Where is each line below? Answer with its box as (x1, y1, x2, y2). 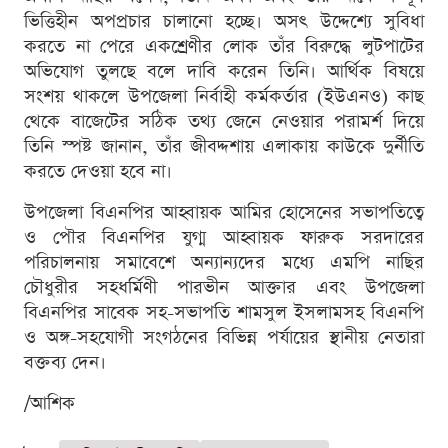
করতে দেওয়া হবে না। (24, 159, 172, 185)
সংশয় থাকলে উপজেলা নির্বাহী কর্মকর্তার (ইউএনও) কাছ (24, 84, 424, 110)
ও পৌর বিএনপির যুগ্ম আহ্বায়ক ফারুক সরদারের (24, 225, 424, 251)
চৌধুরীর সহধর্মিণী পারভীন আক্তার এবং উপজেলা (24, 275, 424, 301)
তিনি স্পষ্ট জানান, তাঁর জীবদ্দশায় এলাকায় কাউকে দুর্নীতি (24, 134, 424, 160)
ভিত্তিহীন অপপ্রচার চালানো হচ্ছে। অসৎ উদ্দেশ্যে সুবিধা (24, 9, 424, 35)
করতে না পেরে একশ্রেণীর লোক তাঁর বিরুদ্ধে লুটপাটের (24, 34, 424, 60)
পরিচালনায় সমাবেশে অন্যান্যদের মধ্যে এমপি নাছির (24, 250, 424, 276)
